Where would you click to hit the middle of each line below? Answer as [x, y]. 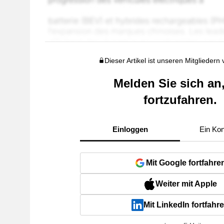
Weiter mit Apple [186, 184]
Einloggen [130, 129]
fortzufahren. [180, 100]
